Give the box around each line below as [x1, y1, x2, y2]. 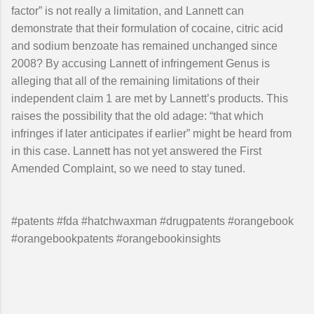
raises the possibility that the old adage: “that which [11, 110, 264, 122]
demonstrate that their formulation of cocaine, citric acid [11, 22, 283, 34]
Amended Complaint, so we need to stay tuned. [11, 163, 245, 175]
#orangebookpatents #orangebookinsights [11, 233, 221, 245]
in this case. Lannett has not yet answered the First [11, 145, 261, 157]
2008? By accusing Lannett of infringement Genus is [11, 57, 270, 69]
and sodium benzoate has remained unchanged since [11, 40, 278, 52]
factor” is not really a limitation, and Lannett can [11, 5, 244, 17]
